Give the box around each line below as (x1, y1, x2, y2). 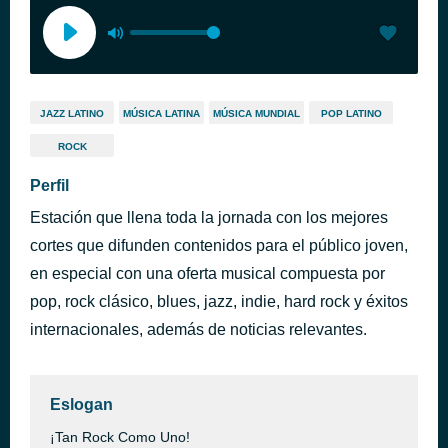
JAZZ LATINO (40, 108, 104, 119)
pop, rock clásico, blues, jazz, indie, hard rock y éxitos (30, 293, 408, 310)
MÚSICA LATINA (123, 108, 200, 119)
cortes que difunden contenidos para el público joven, (30, 237, 408, 254)
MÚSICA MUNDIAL (213, 108, 300, 119)
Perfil (30, 177, 69, 194)
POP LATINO (320, 108, 382, 119)
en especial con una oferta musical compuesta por (30, 265, 385, 282)
